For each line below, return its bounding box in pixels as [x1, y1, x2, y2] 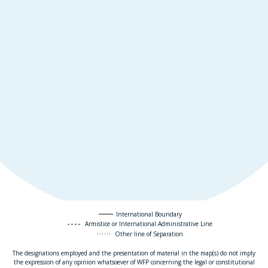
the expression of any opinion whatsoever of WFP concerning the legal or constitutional [13, 258, 255, 267]
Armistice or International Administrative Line [85, 220, 212, 229]
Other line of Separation [114, 229, 183, 238]
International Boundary [115, 209, 182, 218]
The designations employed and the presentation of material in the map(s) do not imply [13, 249, 255, 258]
